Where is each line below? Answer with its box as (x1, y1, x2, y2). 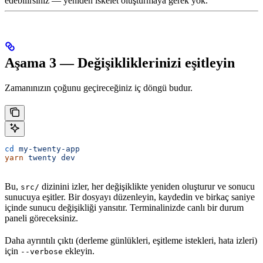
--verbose (21, 247, 63, 257)
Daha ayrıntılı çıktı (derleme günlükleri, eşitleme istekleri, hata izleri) (5, 235, 257, 246)
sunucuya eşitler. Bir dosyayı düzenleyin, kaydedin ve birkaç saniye (5, 192, 255, 203)
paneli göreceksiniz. (5, 213, 78, 224)
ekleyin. (63, 246, 95, 257)
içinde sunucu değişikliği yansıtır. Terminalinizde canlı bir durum (5, 203, 244, 213)
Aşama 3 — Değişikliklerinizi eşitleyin (5, 55, 235, 71)
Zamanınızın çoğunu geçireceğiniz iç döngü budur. (5, 83, 193, 93)
